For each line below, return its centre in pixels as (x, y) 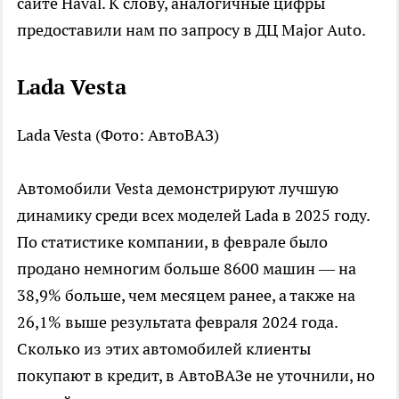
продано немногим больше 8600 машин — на (187, 268)
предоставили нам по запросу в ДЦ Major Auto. (191, 29)
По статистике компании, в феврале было (172, 241)
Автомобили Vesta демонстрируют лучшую (178, 188)
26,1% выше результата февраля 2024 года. (177, 322)
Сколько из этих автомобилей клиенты (164, 348)
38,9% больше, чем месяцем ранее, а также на (186, 295)
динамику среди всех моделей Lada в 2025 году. (193, 215)
